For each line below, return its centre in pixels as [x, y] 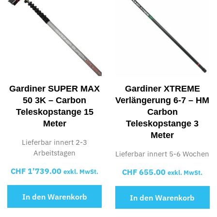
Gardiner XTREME [162, 88]
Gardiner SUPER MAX [55, 88]
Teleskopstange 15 [54, 112]
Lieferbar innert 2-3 [55, 142]
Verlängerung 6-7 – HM [163, 100]
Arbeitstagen [55, 153]
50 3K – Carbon [55, 100]
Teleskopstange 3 [163, 123]
